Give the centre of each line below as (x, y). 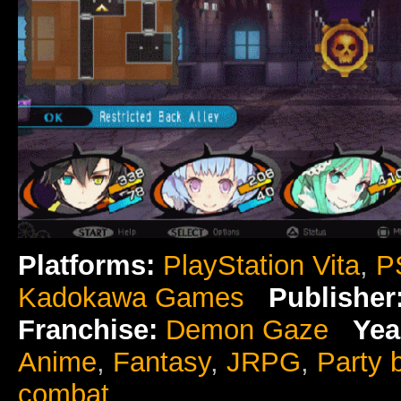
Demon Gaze (247, 329)
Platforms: (86, 265)
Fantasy (162, 362)
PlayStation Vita (261, 265)
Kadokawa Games (131, 297)
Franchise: (88, 329)
